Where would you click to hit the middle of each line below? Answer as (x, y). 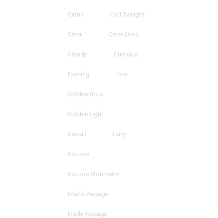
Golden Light (85, 115)
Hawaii (77, 135)
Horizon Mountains (93, 174)
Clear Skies (123, 35)
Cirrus (75, 15)
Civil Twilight (127, 15)
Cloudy (77, 55)
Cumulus (126, 55)
